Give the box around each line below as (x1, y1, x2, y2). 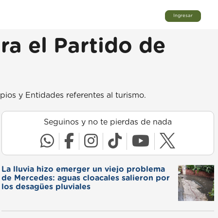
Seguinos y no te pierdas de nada (43, 118, 172, 126)
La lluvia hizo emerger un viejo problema (1, 165, 165, 173)
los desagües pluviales (1, 183, 91, 191)
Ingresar (173, 13, 193, 18)
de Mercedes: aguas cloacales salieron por (1, 174, 170, 182)
